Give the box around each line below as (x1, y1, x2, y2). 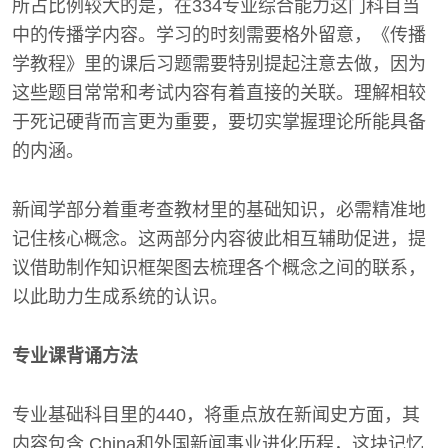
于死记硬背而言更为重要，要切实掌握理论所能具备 (12, 111, 426, 132)
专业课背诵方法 (12, 345, 138, 366)
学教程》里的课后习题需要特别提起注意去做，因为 (12, 53, 426, 74)
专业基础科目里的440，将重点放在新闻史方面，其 (12, 404, 420, 425)
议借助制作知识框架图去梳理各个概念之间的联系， (12, 257, 426, 278)
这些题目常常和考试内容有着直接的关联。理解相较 (12, 82, 426, 103)
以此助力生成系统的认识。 (12, 286, 228, 307)
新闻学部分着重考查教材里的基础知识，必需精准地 (12, 199, 426, 220)
